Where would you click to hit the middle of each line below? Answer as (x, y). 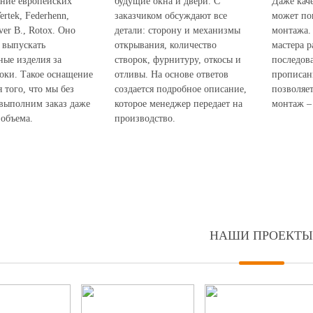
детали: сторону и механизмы (177, 30)
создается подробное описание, (181, 89)
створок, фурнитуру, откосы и (178, 60)
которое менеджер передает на (179, 104)
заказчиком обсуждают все (171, 16)
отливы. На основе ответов (172, 74)
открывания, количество (166, 45)
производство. (145, 118)
